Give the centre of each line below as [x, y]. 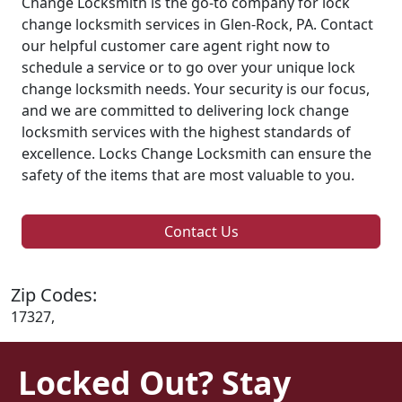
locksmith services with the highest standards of [186, 131]
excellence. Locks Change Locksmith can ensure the [197, 153]
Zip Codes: [54, 294]
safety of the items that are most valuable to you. [188, 175]
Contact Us [201, 231]
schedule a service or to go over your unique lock [188, 67]
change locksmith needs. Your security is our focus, [196, 88]
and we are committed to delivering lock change [185, 110]
